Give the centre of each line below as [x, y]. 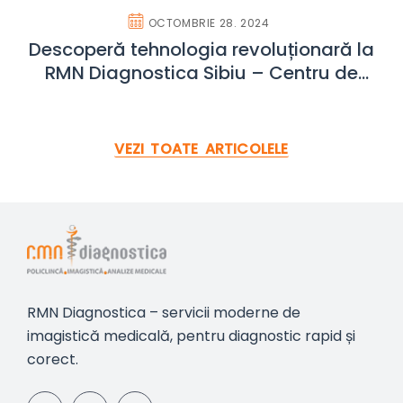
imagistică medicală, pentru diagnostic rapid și [191, 336]
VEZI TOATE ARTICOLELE [201, 148]
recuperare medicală [201, 96]
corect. [53, 359]
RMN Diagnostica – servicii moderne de [164, 312]
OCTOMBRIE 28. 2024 [209, 22]
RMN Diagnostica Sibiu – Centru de [201, 72]
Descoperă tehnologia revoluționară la [201, 49]
